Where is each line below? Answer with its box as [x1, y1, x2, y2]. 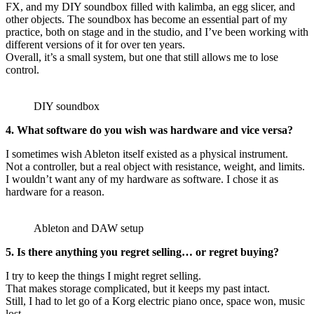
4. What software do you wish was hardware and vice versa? [6, 124, 293, 137]
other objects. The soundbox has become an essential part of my [6, 13, 287, 26]
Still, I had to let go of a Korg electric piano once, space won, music [6, 295, 305, 308]
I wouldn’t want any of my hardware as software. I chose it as [6, 173, 278, 186]
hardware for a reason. [6, 186, 104, 198]
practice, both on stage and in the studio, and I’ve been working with [6, 26, 308, 39]
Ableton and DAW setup [34, 222, 144, 235]
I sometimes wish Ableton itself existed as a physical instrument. [6, 148, 288, 161]
